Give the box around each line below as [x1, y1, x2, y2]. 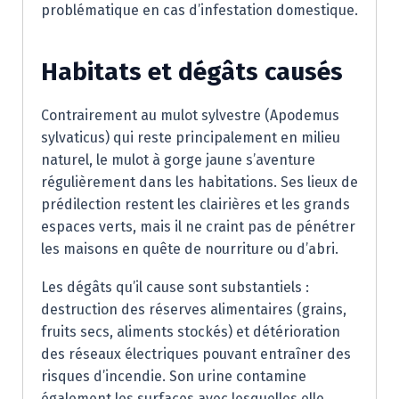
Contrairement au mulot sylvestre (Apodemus [41, 107, 339, 124]
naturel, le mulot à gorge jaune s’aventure [41, 151, 315, 168]
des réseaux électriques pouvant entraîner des [41, 346, 351, 362]
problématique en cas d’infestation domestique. [41, 2, 358, 19]
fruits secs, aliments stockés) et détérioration [41, 323, 340, 340]
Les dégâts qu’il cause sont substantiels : [41, 279, 309, 296]
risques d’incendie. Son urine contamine [41, 368, 306, 385]
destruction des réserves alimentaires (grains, [41, 301, 346, 318]
